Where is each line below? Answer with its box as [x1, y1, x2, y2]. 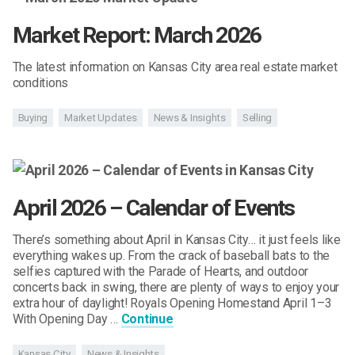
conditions [12, 74, 69, 90]
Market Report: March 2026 [12, 21, 261, 48]
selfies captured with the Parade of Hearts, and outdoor [12, 264, 309, 280]
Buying [17, 111, 48, 124]
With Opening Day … [12, 311, 121, 327]
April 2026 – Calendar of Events [12, 195, 295, 222]
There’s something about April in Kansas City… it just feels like [12, 232, 341, 248]
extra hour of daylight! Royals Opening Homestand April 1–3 [12, 296, 332, 311]
